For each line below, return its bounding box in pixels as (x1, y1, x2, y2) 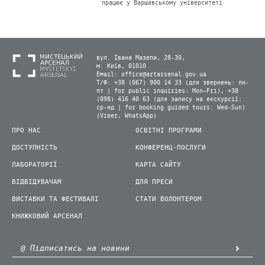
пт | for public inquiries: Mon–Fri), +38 (96, 87, 238, 95)
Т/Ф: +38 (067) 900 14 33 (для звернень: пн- (96, 79, 249, 87)
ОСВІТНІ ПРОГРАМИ (135, 126, 202, 135)
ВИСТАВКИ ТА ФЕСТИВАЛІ (12, 195, 99, 203)
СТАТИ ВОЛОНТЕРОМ (135, 195, 202, 203)
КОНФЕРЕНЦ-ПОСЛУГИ (135, 143, 206, 152)
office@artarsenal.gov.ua (121, 70, 206, 79)
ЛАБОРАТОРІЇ (12, 160, 57, 169)
